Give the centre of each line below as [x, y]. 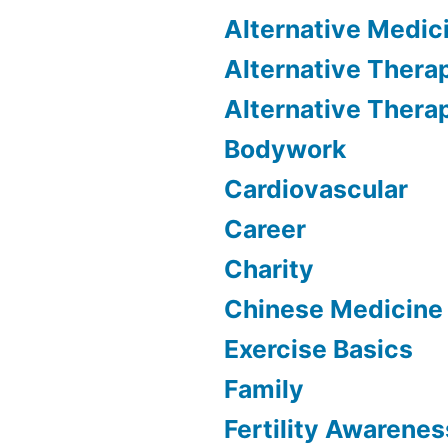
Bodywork [285, 148]
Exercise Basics [318, 348]
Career [265, 228]
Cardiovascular [316, 188]
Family [264, 388]
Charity [269, 268]
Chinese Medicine [333, 308]
